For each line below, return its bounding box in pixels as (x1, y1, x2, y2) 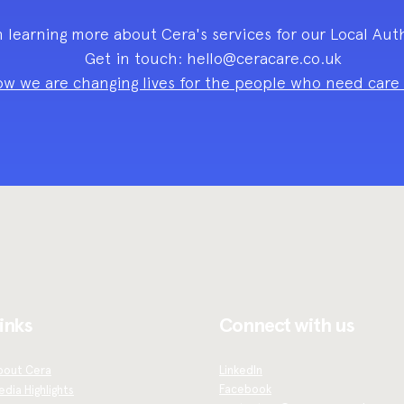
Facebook (219, 382, 271, 396)
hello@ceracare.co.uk (186, 49, 342, 68)
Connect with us (219, 313, 354, 337)
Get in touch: (84, 49, 187, 68)
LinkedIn (219, 363, 262, 377)
